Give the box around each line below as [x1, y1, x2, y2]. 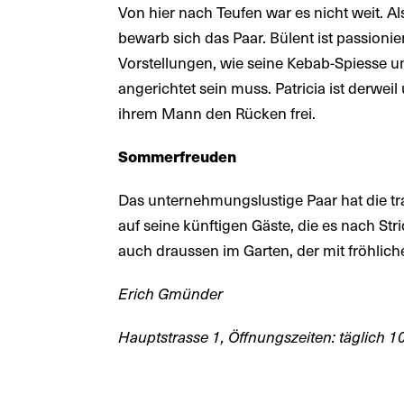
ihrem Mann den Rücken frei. [118, 101, 317, 124]
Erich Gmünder [118, 281, 224, 304]
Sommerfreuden [118, 144, 237, 167]
